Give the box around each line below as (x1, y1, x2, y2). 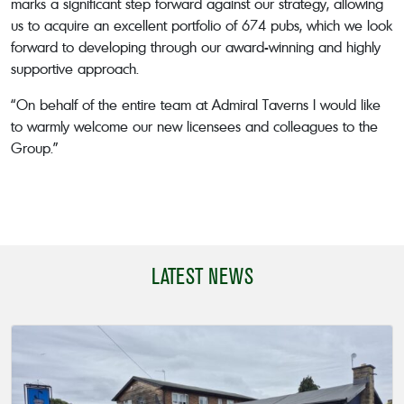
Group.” (11, 138, 59, 157)
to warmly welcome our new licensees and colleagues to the (11, 116, 378, 135)
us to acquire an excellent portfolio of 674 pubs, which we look (11, 15, 392, 34)
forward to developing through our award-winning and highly (11, 37, 381, 56)
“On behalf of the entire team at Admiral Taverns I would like (11, 95, 381, 114)
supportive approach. (11, 59, 139, 78)
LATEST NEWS (151, 262, 253, 289)
